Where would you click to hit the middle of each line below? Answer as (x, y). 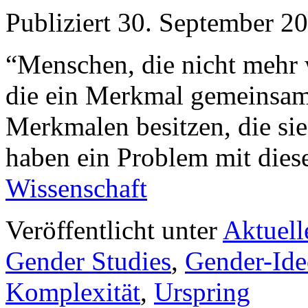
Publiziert (58, 23)
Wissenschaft (76, 188)
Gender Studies (88, 261)
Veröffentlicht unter (111, 230)
